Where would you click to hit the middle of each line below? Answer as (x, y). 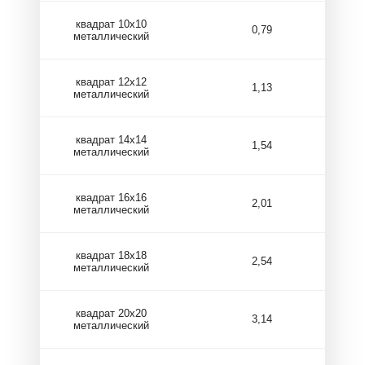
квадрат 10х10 (111, 24)
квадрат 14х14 (111, 139)
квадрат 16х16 (111, 197)
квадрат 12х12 (111, 81)
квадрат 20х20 (111, 313)
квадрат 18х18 (111, 255)
